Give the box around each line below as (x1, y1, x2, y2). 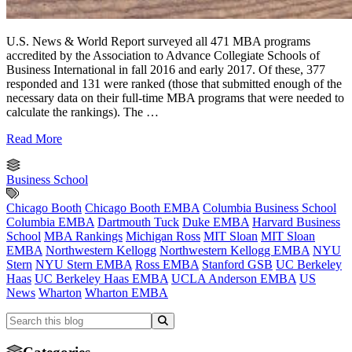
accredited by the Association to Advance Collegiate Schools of (6, 49, 320, 63)
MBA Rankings (44, 229, 123, 244)
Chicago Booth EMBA (85, 201, 200, 215)
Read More (6, 132, 62, 146)
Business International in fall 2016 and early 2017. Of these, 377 (6, 63, 325, 77)
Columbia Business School (203, 201, 336, 215)
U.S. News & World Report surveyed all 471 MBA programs (6, 35, 310, 49)
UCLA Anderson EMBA (171, 272, 296, 286)
